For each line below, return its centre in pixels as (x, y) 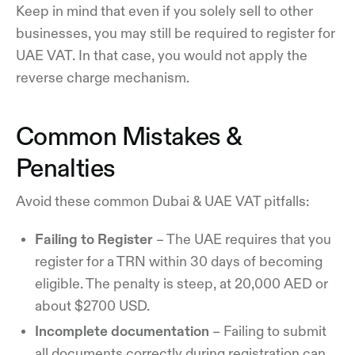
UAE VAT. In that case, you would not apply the (162, 55)
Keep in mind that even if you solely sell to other (164, 11)
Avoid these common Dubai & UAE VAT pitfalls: (162, 201)
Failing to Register (94, 239)
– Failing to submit (268, 331)
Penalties (66, 168)
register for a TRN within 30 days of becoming (179, 261)
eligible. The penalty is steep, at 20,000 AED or (181, 283)
